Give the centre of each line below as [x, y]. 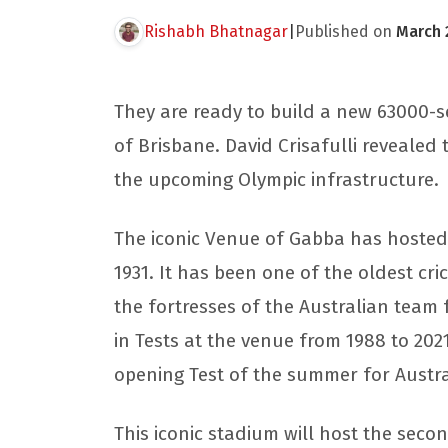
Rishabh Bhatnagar [216, 31]
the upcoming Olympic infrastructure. [279, 179]
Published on [343, 31]
